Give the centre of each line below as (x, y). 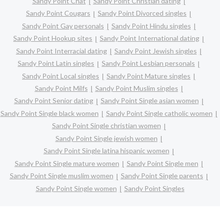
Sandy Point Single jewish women (106, 138)
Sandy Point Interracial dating (61, 51)
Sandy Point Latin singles (56, 63)
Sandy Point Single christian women (106, 126)
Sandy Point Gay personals (63, 26)
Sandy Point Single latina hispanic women (106, 151)
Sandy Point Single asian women (150, 101)
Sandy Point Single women (76, 188)
